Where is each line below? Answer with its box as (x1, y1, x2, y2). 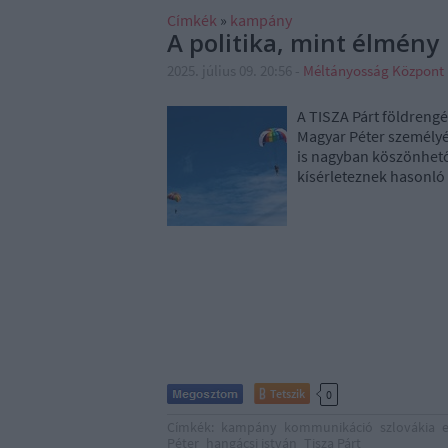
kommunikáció (284, 418, 373, 436)
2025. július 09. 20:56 (167, 61, 292, 80)
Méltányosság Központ (303, 61, 444, 80)
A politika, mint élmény (167, 26, 439, 59)
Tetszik (270, 386, 305, 401)
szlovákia (380, 418, 435, 436)
